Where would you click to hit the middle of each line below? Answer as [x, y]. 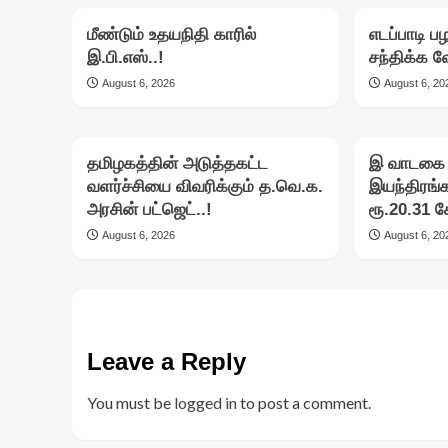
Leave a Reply [166, 362]
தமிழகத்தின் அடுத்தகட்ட [177, 164]
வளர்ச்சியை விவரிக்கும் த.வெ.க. [205, 187]
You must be [130, 403]
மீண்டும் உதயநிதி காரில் [171, 35]
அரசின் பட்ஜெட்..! [149, 210]
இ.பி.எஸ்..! [125, 58]
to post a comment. [304, 403]
